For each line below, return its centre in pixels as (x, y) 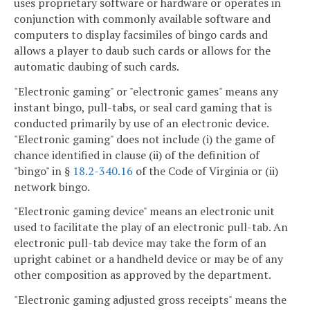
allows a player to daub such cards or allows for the (142, 50)
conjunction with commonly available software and (142, 18)
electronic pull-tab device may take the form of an (140, 243)
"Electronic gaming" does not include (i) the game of (144, 139)
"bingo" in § (43, 171)
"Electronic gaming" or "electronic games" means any (146, 91)
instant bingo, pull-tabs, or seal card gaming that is (143, 107)
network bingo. (52, 186)
